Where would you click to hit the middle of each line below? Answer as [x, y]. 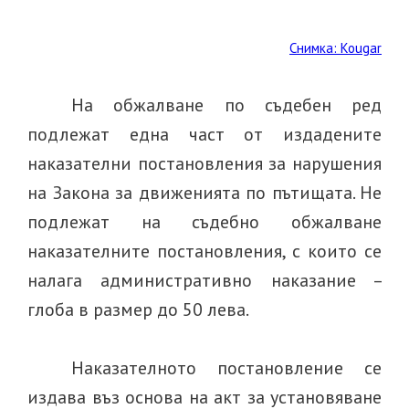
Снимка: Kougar [336, 48]
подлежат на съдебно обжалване [204, 222]
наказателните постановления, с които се [204, 251]
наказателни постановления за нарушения [204, 163]
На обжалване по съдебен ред [226, 105]
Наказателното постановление [207, 368]
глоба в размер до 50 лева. [138, 309]
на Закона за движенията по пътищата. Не [204, 193]
